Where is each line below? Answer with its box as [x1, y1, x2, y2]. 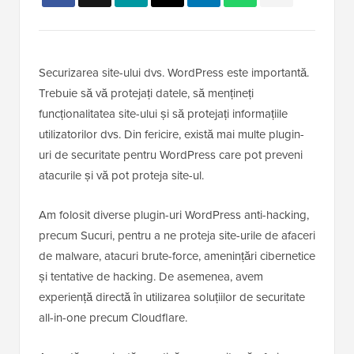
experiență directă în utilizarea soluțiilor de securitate [39, 288, 305, 307]
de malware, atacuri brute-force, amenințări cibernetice [39, 247, 315, 265]
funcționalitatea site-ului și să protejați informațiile [39, 105, 288, 123]
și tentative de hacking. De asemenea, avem [39, 268, 263, 286]
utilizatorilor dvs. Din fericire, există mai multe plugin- [39, 126, 304, 144]
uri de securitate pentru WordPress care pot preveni [39, 146, 303, 164]
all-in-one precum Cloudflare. [39, 309, 187, 327]
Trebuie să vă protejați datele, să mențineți [39, 85, 254, 103]
